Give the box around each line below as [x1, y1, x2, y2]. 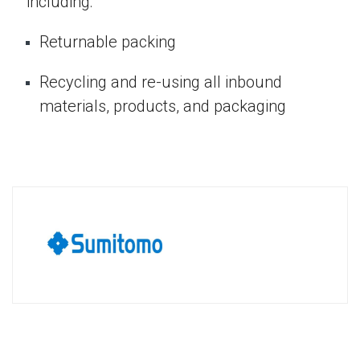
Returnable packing [39, 32, 176, 52]
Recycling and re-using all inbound [39, 72, 282, 92]
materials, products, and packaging [39, 96, 286, 117]
